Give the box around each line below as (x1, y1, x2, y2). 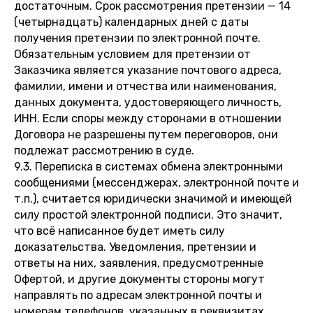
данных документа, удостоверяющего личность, (14, 96, 282, 109)
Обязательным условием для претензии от (14, 48, 251, 61)
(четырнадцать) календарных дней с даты (14, 15, 249, 29)
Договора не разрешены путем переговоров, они (14, 128, 278, 141)
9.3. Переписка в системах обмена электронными (14, 160, 283, 173)
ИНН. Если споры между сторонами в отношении (14, 112, 282, 125)
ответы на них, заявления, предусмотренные (14, 256, 263, 270)
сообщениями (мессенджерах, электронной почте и (14, 176, 299, 189)
